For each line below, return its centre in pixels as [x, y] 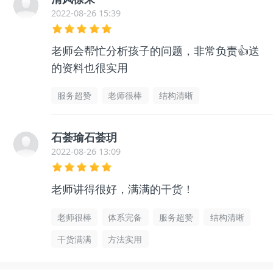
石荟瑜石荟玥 [84, 137]
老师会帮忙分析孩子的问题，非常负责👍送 [155, 50]
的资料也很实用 [89, 67]
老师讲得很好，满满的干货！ [122, 189]
